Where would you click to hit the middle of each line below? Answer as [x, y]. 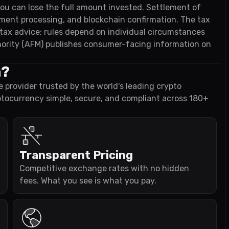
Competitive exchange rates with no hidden [104, 168]
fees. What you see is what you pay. [88, 181]
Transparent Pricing [76, 155]
